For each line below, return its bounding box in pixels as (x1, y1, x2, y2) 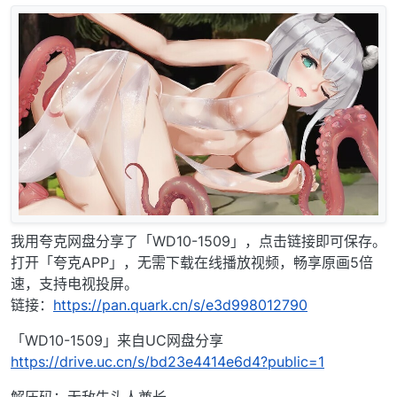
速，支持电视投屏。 (11, 275, 138, 293)
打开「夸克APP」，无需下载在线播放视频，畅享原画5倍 (11, 253, 373, 272)
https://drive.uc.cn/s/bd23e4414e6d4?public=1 (11, 353, 324, 371)
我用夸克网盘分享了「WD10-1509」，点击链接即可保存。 (11, 232, 386, 251)
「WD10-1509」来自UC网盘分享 (11, 331, 223, 350)
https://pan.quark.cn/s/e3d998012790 (53, 296, 307, 315)
